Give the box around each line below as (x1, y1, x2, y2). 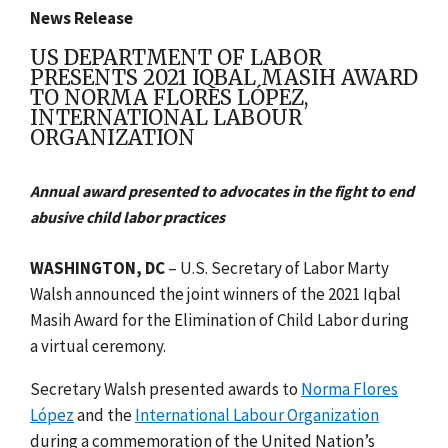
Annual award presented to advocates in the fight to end (30, 180, 414, 201)
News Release (30, 6, 133, 29)
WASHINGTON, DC (30, 256, 168, 279)
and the (74, 403, 135, 426)
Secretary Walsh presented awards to (30, 377, 301, 400)
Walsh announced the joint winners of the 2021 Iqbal (30, 282, 401, 305)
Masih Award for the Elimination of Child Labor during (30, 308, 409, 331)
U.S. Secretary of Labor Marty (180, 256, 389, 279)
